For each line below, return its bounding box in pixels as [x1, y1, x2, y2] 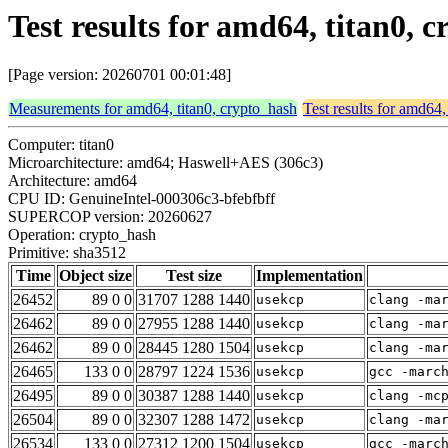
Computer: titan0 [8, 136, 114, 154]
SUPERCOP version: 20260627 [8, 208, 212, 226]
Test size [166, 267, 222, 285]
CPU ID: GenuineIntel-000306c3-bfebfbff [8, 190, 275, 208]
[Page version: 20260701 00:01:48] [8, 66, 231, 84]
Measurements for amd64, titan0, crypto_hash [9, 100, 297, 118]
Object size [59, 267, 132, 285]
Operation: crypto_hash [8, 226, 156, 244]
